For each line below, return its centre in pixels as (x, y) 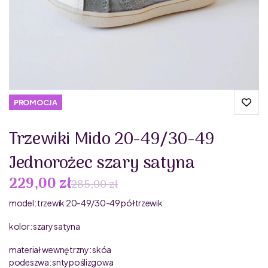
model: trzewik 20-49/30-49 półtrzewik (86, 203)
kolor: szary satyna (45, 226)
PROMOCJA (36, 103)
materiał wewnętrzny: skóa (60, 250)
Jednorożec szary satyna (102, 164)
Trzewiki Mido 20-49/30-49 (112, 140)
